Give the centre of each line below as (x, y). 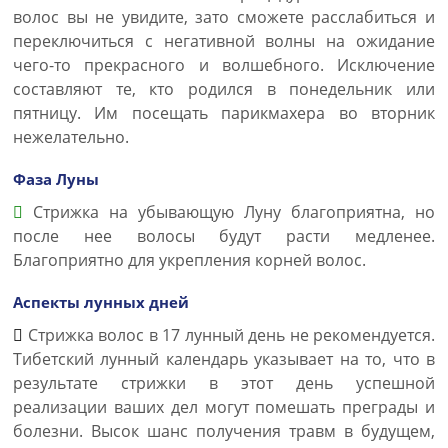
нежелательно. (71, 137)
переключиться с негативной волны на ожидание (224, 41)
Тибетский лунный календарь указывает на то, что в (224, 359)
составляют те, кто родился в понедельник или (224, 89)
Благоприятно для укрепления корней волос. (189, 260)
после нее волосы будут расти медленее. (224, 236)
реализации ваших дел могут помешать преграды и (224, 407)
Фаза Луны (56, 179)
